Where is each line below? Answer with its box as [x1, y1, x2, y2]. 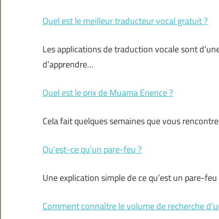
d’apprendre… [43, 58, 93, 71]
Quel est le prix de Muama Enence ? [43, 86, 173, 100]
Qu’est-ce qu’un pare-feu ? [43, 143, 142, 156]
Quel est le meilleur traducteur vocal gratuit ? [43, 14, 208, 28]
